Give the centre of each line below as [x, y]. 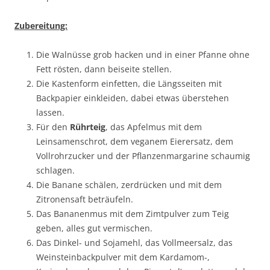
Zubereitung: [41, 26]
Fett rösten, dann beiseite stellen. [104, 69]
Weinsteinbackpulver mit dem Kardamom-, [123, 257]
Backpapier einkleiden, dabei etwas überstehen [133, 98]
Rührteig [88, 127]
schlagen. [55, 171]
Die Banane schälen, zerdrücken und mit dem [129, 185]
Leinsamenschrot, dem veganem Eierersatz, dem [135, 142]
